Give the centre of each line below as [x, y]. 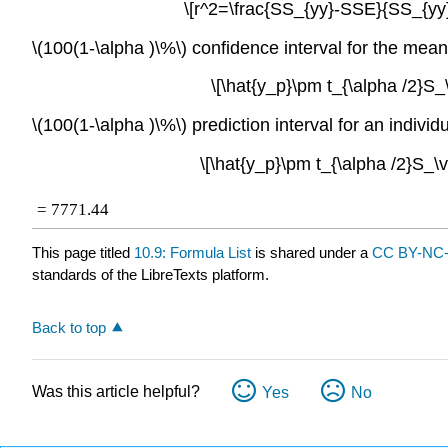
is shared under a [311, 253]
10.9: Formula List [192, 253]
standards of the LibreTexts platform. [150, 275]
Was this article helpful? [116, 392]
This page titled [83, 253]
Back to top [69, 328]
